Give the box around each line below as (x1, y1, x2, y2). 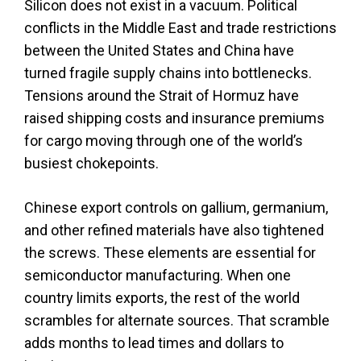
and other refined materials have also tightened (24, 221, 324, 239)
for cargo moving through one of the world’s (24, 131, 303, 149)
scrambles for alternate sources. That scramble (24, 311, 330, 329)
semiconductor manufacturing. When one (24, 266, 291, 284)
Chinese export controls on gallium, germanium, (24, 198, 328, 216)
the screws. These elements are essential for (24, 243, 316, 261)
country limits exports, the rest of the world (24, 288, 300, 306)
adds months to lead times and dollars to (24, 334, 284, 351)
